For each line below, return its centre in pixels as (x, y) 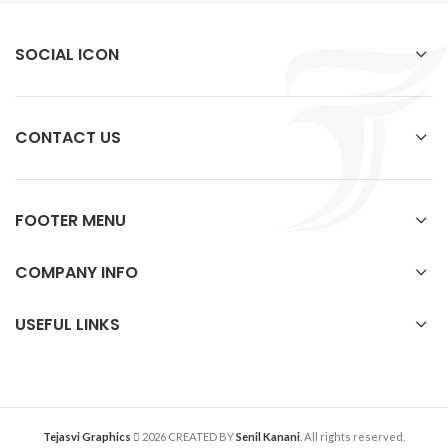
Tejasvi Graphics (87, 437)
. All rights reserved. (352, 437)
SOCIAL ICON (67, 55)
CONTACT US (68, 138)
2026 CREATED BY (188, 437)
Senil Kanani (268, 437)
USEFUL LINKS (67, 325)
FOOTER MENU (70, 221)
